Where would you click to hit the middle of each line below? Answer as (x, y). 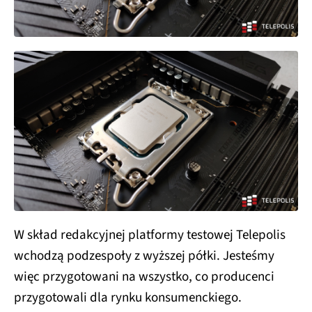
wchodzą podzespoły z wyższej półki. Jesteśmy (144, 256)
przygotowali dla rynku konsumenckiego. (128, 297)
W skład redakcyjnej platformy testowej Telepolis (150, 235)
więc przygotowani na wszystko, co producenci (144, 276)
